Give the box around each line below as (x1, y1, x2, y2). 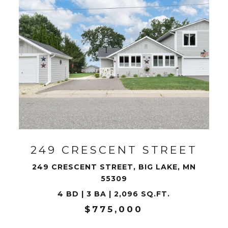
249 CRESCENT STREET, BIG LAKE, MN (32, 162, 196, 172)
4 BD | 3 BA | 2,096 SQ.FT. (58, 189, 170, 198)
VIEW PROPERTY (76, 94, 152, 103)
